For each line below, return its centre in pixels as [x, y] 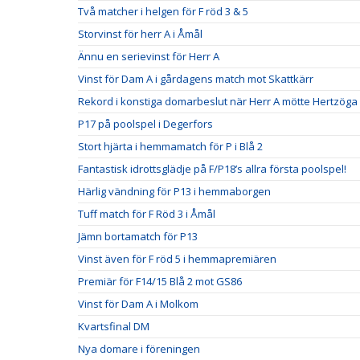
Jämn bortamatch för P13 [138, 236]
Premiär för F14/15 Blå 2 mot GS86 [160, 281]
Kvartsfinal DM [114, 326]
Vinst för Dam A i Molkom [138, 304]
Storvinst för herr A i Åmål [140, 34]
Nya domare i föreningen [139, 349]
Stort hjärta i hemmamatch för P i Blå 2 [170, 146]
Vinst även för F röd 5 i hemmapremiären [177, 259]
